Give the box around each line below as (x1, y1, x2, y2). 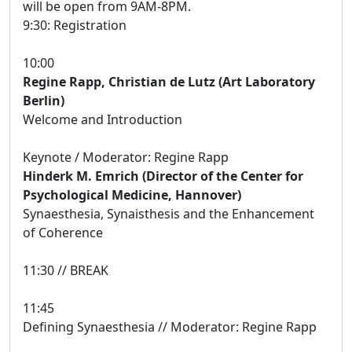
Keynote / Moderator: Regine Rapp (23, 148, 229, 166)
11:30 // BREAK (23, 261, 108, 279)
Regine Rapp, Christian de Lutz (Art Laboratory (23, 72, 315, 90)
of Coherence (23, 223, 103, 241)
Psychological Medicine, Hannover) (23, 185, 241, 203)
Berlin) (23, 91, 64, 109)
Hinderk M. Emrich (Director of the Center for (23, 167, 303, 185)
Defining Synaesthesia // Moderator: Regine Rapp (23, 317, 317, 335)
